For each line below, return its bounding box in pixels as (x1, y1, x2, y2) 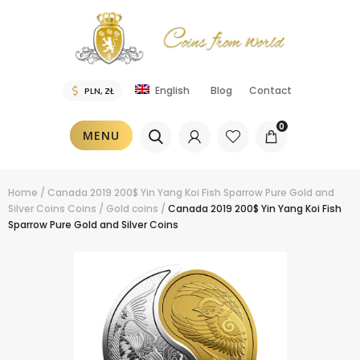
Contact (249, 84, 292, 98)
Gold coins (106, 202, 158, 216)
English (155, 84, 190, 98)
